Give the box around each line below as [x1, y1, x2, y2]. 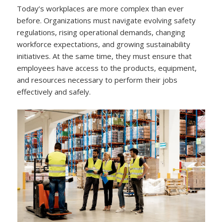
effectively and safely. [17, 86, 91, 97]
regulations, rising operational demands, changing [17, 27, 186, 37]
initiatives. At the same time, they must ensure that [17, 51, 192, 61]
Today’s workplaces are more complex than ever [17, 3, 184, 13]
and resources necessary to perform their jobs [17, 74, 178, 85]
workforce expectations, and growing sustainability [17, 39, 191, 49]
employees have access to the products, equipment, [17, 62, 197, 73]
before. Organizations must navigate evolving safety [17, 15, 196, 25]
